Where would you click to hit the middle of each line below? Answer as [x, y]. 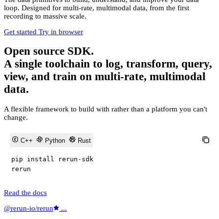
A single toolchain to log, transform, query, [108, 64]
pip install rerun [44, 159]
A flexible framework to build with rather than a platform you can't [106, 109]
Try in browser [61, 32]
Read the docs [25, 192]
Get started [20, 32]
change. [16, 117]
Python [54, 140]
